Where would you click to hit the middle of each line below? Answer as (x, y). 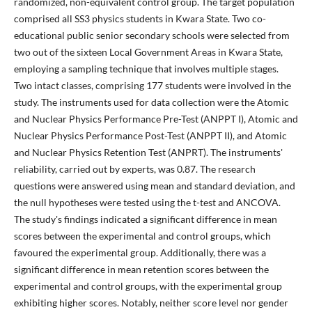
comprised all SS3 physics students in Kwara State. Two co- (140, 18)
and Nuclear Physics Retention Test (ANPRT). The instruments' (148, 152)
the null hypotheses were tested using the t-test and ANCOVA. (147, 202)
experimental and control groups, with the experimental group (148, 286)
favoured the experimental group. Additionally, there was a (140, 252)
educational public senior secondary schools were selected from (151, 35)
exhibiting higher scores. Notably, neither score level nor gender (151, 302)
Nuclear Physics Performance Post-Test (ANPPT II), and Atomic (150, 135)
